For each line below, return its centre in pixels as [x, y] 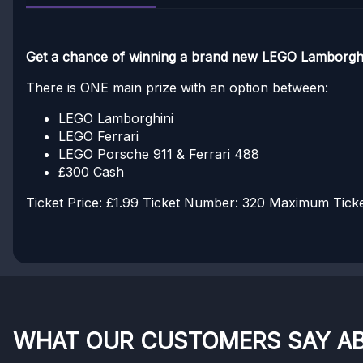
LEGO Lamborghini [116, 118]
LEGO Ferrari [98, 136]
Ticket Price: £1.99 [82, 203]
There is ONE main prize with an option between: [177, 88]
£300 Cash [91, 172]
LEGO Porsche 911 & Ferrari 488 [159, 154]
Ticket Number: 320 [202, 203]
